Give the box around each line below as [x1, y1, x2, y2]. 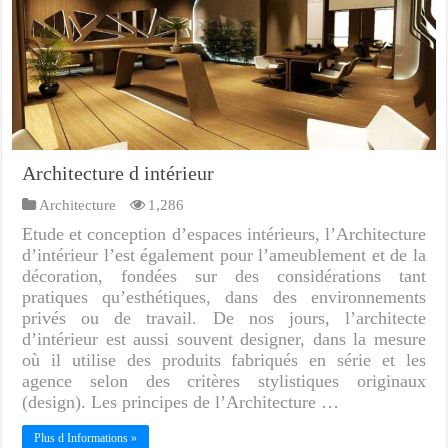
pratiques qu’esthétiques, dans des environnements [22, 287, 426, 308]
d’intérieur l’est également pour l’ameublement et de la [22, 245, 426, 266]
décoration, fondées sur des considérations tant [22, 266, 426, 287]
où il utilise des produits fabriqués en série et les [22, 350, 426, 371]
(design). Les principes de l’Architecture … [22, 392, 340, 413]
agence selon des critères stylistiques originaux [22, 371, 426, 392]
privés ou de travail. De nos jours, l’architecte [22, 308, 426, 329]
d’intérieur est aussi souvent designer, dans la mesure [22, 329, 426, 350]
